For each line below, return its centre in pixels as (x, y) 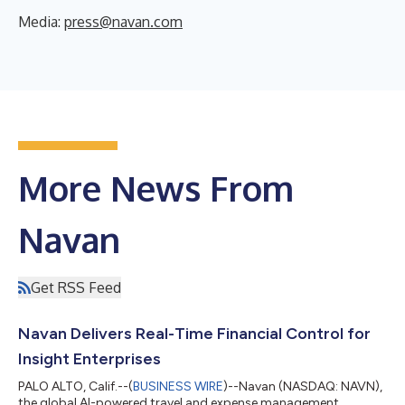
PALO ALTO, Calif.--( (75, 386)
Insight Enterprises (89, 359)
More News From (156, 188)
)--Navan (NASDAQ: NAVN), (303, 386)
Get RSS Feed (76, 287)
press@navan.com (123, 22)
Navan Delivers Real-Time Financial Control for (194, 334)
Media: (41, 22)
